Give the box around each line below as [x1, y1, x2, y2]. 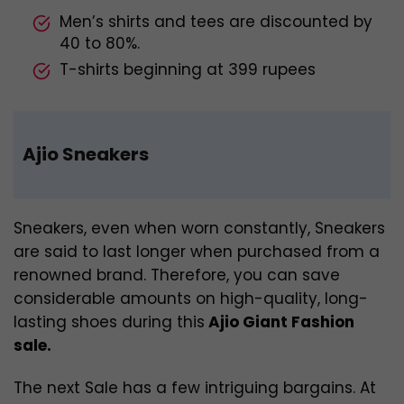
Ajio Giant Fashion [205, 311, 354, 334]
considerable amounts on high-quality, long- [14, 288, 368, 310]
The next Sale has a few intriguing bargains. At [14, 377, 376, 399]
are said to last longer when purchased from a [14, 241, 380, 263]
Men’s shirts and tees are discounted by [60, 11, 372, 33]
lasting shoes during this [14, 311, 205, 334]
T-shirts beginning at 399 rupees [60, 59, 316, 81]
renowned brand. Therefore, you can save [14, 264, 340, 287]
